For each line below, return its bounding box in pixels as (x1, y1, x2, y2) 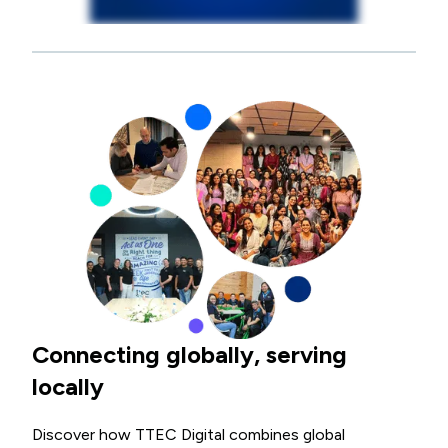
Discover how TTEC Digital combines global (32, 424, 345, 444)
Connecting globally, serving (32, 339, 347, 369)
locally (32, 371, 104, 401)
